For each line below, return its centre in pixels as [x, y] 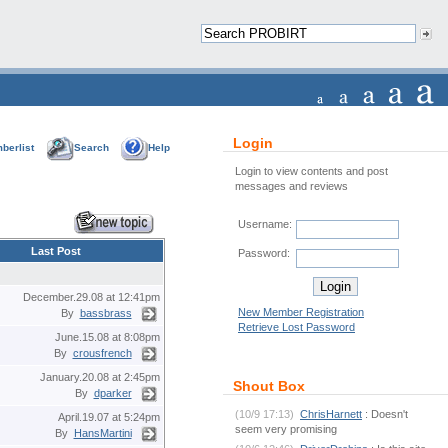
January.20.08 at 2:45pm [99, 377]
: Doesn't [386, 414]
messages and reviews [291, 186]
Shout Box [269, 386]
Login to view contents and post [311, 171]
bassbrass [105, 313]
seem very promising [286, 429]
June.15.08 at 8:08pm [107, 337]
